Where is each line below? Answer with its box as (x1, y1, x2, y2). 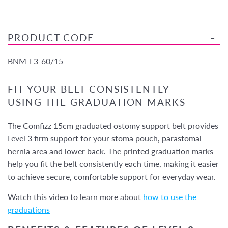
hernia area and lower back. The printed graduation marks (8, 146, 213, 156)
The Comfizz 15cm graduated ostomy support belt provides (8, 121, 218, 131)
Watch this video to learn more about (8, 192, 143, 202)
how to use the (143, 192, 196, 202)
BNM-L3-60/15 (8, 56, 63, 66)
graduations (8, 205, 50, 215)
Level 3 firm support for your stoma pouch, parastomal (8, 133, 202, 144)
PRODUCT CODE (8, 31, 95, 43)
